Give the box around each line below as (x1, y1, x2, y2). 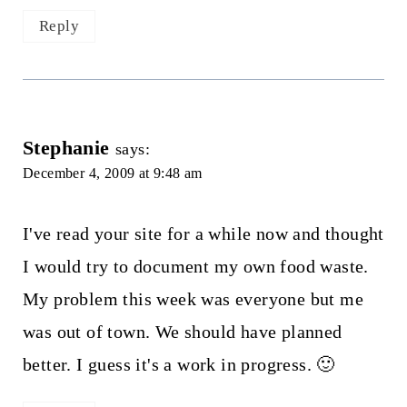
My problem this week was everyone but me (22, 288, 363, 309)
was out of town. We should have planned (22, 321, 342, 342)
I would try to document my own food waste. (22, 255, 369, 276)
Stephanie (22, 135, 110, 159)
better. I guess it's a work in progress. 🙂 (22, 353, 335, 374)
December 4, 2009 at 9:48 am (22, 164, 203, 181)
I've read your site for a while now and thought (22, 223, 384, 243)
